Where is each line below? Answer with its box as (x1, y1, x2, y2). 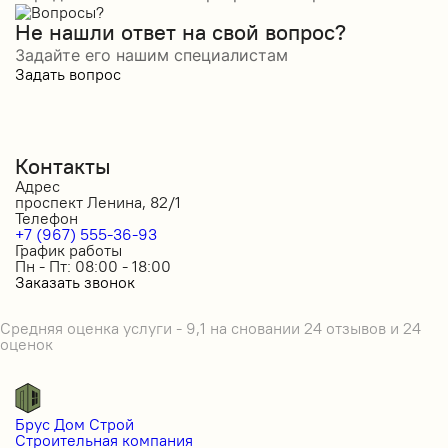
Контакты (15, 152, 111, 181)
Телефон (15, 208, 78, 229)
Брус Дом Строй (15, 413, 134, 434)
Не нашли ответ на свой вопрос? (15, 17, 346, 46)
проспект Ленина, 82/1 (15, 192, 181, 213)
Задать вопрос (15, 63, 121, 84)
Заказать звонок (15, 272, 135, 293)
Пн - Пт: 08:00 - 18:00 (15, 256, 171, 277)
